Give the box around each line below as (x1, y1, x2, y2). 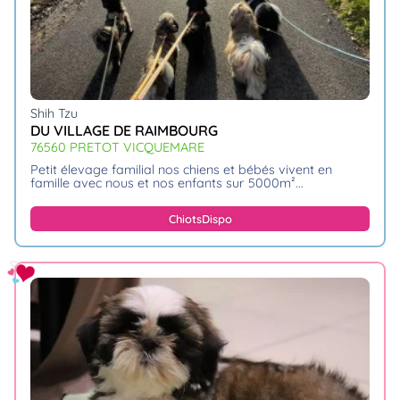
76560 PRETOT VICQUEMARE (30, 138, 204, 155)
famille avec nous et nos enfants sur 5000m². (30, 174, 298, 191)
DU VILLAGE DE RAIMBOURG (30, 121, 218, 139)
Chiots (168, 212, 202, 227)
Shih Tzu (30, 105, 78, 122)
